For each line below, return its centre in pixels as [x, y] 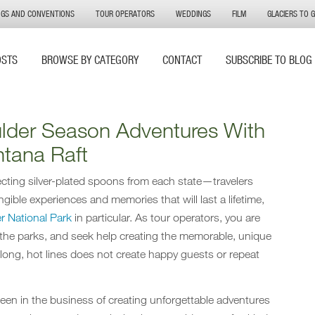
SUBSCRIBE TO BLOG [269, 59]
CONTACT [182, 59]
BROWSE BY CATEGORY [90, 59]
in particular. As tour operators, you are [166, 218]
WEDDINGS [193, 14]
